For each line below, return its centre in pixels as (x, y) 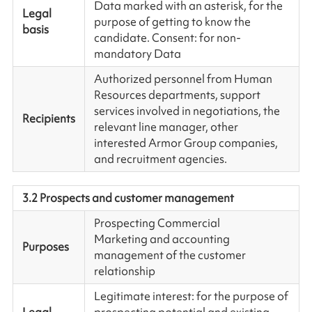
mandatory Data (139, 54)
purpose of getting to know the (172, 22)
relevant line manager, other (166, 127)
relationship (124, 271)
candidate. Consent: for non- (167, 38)
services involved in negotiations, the (187, 111)
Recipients (48, 119)
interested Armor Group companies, (186, 143)
